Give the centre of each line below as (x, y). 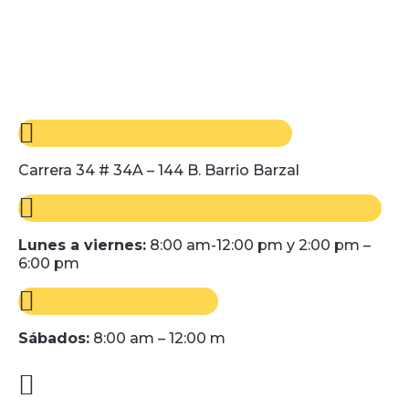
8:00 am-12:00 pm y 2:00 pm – (258, 246)
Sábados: (54, 339)
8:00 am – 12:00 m (157, 339)
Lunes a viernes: (82, 246)
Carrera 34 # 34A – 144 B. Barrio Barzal (159, 171)
